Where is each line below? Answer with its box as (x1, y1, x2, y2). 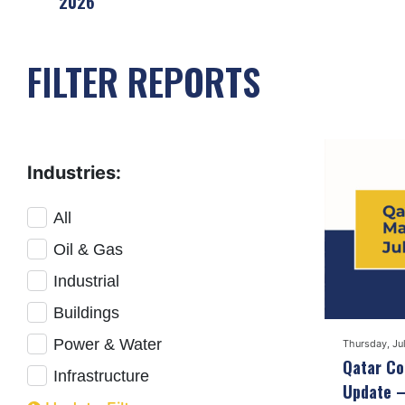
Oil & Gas (53, 240, 123, 259)
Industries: (27, 162, 121, 184)
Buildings (53, 304, 119, 323)
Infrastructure (53, 367, 149, 386)
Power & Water (53, 335, 162, 354)
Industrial (53, 272, 119, 291)
